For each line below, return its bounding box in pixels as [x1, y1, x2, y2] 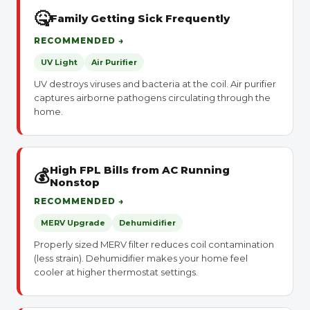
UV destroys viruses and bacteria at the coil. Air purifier [34, 78, 276, 89]
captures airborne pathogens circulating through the [34, 92, 271, 103]
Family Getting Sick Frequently [51, 12, 230, 25]
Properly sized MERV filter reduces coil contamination [34, 239, 274, 250]
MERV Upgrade [41, 218, 105, 228]
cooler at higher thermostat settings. [34, 266, 198, 277]
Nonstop [50, 176, 100, 189]
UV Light [41, 57, 77, 67]
